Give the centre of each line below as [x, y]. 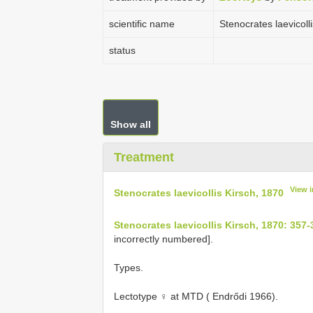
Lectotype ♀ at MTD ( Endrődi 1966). [196, 297]
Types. [129, 268]
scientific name [142, 24]
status [122, 50]
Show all [131, 124]
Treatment [144, 157]
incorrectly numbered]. [163, 239]
